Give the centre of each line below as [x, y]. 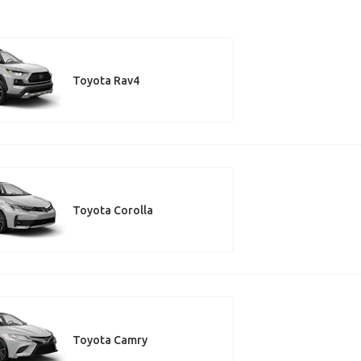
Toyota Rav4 [106, 80]
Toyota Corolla [112, 210]
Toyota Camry [110, 340]
